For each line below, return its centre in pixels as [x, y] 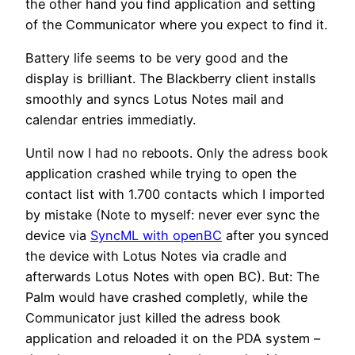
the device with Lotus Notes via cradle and [156, 256]
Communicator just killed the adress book [153, 318]
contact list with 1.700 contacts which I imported [175, 195]
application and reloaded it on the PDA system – [173, 339]
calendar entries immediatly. [111, 120]
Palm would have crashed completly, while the [166, 298]
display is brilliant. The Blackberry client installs [171, 79]
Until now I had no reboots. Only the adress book [177, 153]
